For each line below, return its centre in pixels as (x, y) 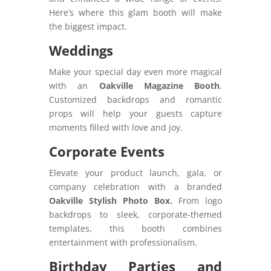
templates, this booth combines (135, 228)
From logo (198, 200)
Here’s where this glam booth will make (135, 12)
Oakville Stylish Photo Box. (111, 200)
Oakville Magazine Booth (159, 85)
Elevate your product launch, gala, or (135, 172)
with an (74, 85)
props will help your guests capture (135, 113)
